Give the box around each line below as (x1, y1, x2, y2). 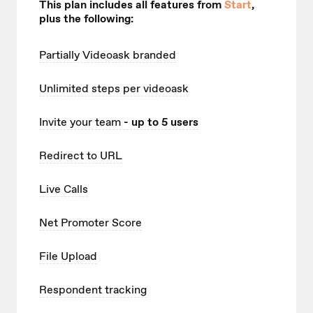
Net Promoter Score (39, 215, 142, 231)
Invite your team (39, 115, 121, 130)
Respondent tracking (39, 282, 147, 298)
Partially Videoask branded (39, 48, 176, 63)
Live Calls (39, 182, 88, 197)
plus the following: (39, 11, 133, 27)
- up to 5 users (121, 115, 198, 130)
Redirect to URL (39, 148, 122, 163)
